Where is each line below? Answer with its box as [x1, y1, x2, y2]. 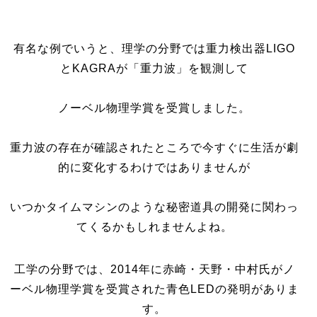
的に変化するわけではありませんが [58, 161, 251, 173]
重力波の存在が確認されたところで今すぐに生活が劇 [10, 142, 299, 154]
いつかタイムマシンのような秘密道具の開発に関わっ [10, 201, 299, 213]
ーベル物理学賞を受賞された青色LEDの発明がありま [9, 283, 299, 295]
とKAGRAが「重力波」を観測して [60, 62, 249, 74]
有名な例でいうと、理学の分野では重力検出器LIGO [13, 42, 296, 54]
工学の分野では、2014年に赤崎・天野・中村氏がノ [13, 263, 295, 275]
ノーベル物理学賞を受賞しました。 [58, 102, 251, 114]
